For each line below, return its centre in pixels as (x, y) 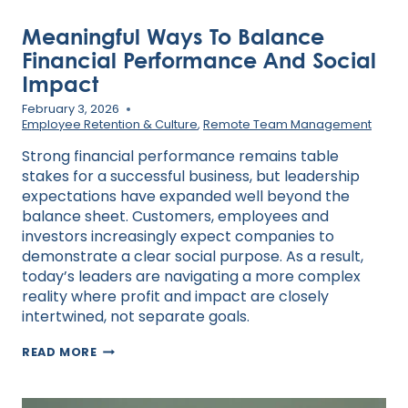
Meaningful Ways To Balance (173, 36)
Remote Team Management (287, 125)
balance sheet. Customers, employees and (175, 217)
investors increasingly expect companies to (178, 237)
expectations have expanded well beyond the (186, 197)
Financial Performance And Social (199, 59)
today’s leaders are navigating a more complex (191, 277)
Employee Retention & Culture (110, 125)
